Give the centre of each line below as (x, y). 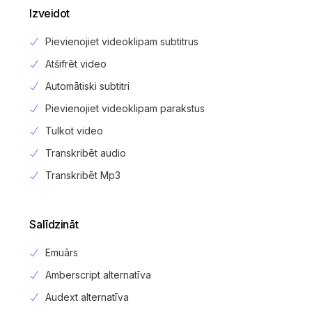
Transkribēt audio (85, 153)
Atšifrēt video (76, 63)
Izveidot (49, 13)
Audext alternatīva (87, 297)
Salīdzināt (54, 224)
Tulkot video (74, 130)
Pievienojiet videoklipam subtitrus (122, 41)
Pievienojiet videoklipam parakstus (125, 108)
